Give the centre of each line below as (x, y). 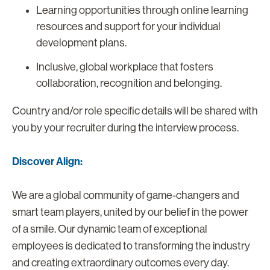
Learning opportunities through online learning (142, 10)
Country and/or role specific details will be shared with (135, 111)
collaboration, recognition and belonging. (129, 83)
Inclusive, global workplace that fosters (125, 67)
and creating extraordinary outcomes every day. (121, 262)
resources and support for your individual (128, 26)
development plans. (81, 42)
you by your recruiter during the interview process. (126, 127)
